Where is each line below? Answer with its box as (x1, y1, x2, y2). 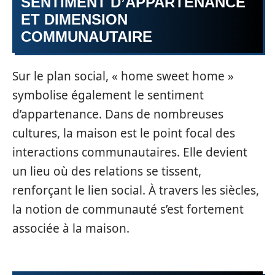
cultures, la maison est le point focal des (12, 125, 235, 141)
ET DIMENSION (21, 11, 128, 28)
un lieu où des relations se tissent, (12, 163, 201, 179)
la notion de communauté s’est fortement (12, 201, 244, 217)
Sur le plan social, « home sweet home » (12, 68, 234, 84)
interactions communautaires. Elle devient (12, 144, 247, 160)
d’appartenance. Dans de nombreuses (12, 106, 223, 122)
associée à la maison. (12, 220, 130, 236)
